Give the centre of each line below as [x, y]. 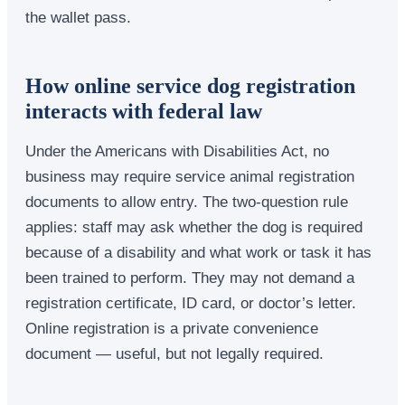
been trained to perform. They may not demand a [190, 277]
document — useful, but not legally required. [174, 353]
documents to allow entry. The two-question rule [187, 201]
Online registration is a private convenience [172, 328]
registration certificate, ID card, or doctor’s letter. [191, 302]
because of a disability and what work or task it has [198, 252]
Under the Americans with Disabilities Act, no [177, 151]
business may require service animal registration [190, 176]
